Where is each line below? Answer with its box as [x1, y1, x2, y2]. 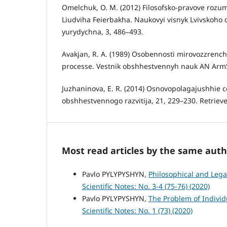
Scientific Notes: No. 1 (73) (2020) [82, 206, 193, 216]
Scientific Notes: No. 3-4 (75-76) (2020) [82, 181, 210, 192]
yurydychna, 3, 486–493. [62, 27, 143, 37]
